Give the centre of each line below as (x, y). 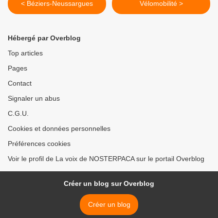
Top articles (25, 53)
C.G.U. (18, 114)
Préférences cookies (39, 144)
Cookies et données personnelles (59, 129)
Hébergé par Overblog (44, 38)
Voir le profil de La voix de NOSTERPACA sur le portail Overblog (106, 159)
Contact (20, 83)
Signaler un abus (34, 99)
